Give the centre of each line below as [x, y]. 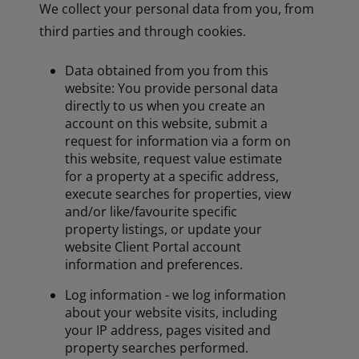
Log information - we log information [176, 294]
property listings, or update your [164, 229]
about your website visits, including [171, 312]
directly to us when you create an [165, 105]
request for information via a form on [178, 141]
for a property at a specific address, [172, 176]
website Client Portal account [153, 246]
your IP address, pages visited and [168, 330]
